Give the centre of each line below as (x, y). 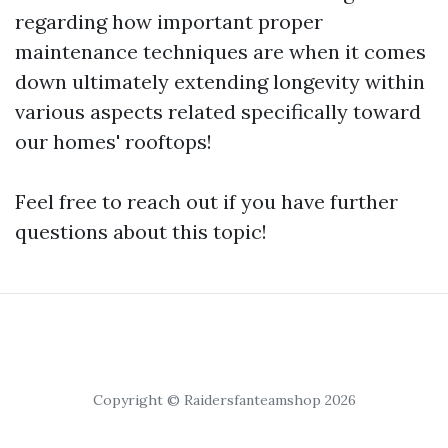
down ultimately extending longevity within (220, 82)
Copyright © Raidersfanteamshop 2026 (224, 400)
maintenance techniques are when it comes (220, 52)
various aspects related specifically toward (218, 112)
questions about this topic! (141, 232)
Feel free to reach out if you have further (206, 202)
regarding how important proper (169, 22)
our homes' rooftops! (113, 142)
